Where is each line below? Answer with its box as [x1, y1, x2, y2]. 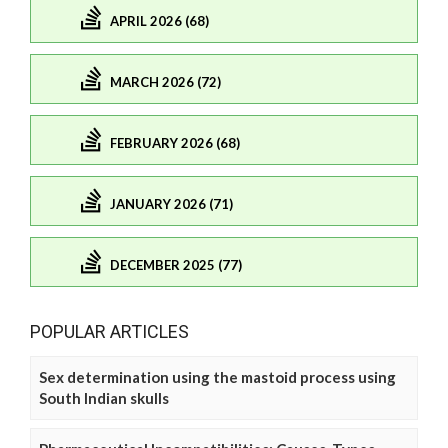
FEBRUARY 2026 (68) [110, 134, 240, 151]
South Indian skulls [39, 389, 169, 408]
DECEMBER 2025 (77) [110, 256, 242, 273]
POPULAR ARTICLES [30, 321, 189, 343]
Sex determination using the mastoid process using [39, 368, 396, 387]
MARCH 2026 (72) [110, 73, 221, 90]
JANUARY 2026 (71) [110, 195, 233, 212]
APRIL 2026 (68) [110, 12, 209, 29]
